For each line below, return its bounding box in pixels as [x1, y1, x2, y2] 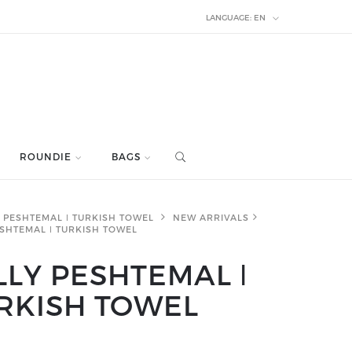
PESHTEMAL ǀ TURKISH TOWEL [3, 212, 154, 222]
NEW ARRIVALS [173, 212, 249, 222]
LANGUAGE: [206, 12, 251, 22]
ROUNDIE [19, 151, 71, 162]
